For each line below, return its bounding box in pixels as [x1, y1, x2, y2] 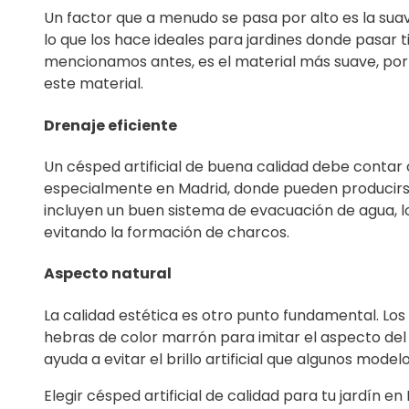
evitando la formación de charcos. [44, 221, 289, 243]
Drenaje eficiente [44, 114, 177, 136]
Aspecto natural [44, 263, 172, 285]
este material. [44, 73, 143, 95]
